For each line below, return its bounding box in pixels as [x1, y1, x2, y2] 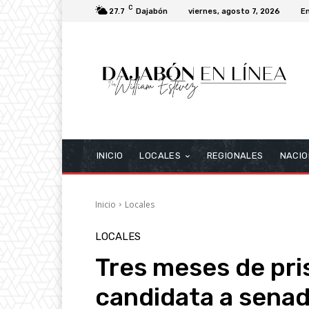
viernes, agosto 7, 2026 [188, 6, 280, 16]
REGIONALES [206, 150, 263, 161]
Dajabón [136, 6, 168, 16]
